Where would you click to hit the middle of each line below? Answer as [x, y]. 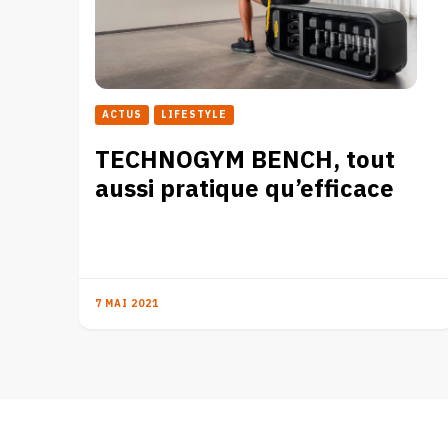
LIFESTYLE [194, 114]
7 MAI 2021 [127, 303]
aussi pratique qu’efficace [244, 189]
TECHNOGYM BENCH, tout [245, 160]
